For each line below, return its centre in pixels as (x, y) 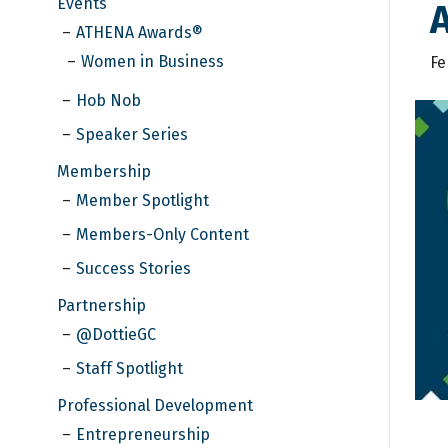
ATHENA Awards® (139, 32)
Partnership (101, 305)
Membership (104, 171)
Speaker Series (132, 134)
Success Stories (133, 268)
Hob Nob (108, 100)
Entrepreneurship (143, 434)
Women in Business (152, 61)
